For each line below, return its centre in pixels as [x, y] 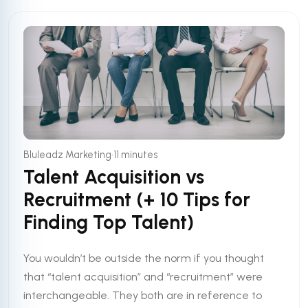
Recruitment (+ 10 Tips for [137, 200]
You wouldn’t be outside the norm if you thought [144, 258]
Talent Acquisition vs [114, 177]
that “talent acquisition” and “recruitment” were [143, 276]
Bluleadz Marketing [68, 154]
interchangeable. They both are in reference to [143, 295]
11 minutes [136, 154]
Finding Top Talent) [109, 222]
